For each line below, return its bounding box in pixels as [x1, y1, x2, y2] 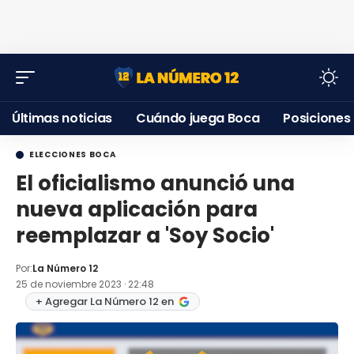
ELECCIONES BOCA [29, 149, 116, 160]
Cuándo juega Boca [135, 109, 260, 127]
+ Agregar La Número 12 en [36, 294, 174, 309]
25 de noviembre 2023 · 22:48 [16, 277, 154, 291]
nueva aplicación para [16, 195, 258, 224]
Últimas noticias [12, 109, 112, 127]
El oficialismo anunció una [16, 169, 295, 198]
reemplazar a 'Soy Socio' [16, 221, 274, 250]
